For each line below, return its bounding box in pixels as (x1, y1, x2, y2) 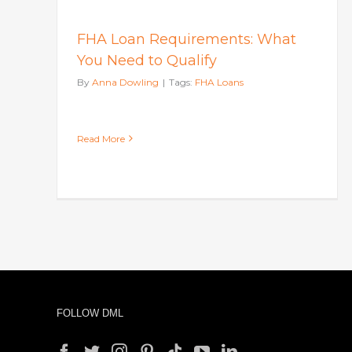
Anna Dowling (91, 75, 159, 88)
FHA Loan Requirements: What (76, 30, 296, 48)
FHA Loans (194, 75, 244, 88)
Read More (76, 132, 125, 145)
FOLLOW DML (57, 307, 123, 320)
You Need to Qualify (76, 51, 217, 69)
